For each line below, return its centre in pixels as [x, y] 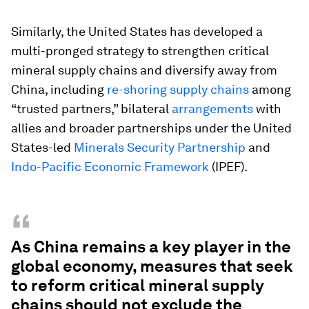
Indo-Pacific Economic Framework [110, 167]
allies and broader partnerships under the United [151, 128]
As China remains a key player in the [151, 247]
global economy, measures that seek [152, 266]
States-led [42, 147]
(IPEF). [228, 167]
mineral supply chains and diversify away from [144, 70]
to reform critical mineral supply [138, 285]
